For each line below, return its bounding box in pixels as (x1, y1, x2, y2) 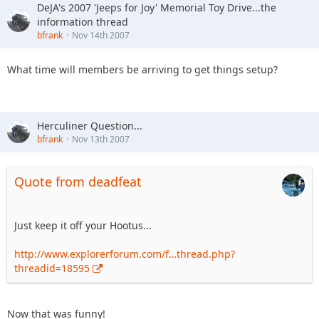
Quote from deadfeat (14, 172, 142, 190)
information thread (37, 14, 128, 28)
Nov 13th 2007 (72, 132, 130, 145)
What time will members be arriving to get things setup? (7, 62, 278, 76)
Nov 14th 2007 (72, 28, 130, 41)
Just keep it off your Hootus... (14, 218, 152, 232)
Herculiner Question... (37, 118, 142, 132)
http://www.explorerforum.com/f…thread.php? (14, 246, 235, 261)
